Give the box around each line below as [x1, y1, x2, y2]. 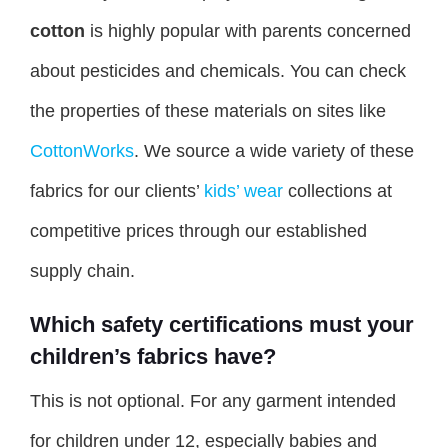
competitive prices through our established [30, 220, 367, 241]
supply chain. [30, 260, 135, 281]
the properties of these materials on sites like [30, 100, 386, 121]
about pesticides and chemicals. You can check [30, 60, 406, 81]
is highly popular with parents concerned [85, 20, 411, 41]
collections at [283, 180, 392, 201]
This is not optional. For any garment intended [30, 390, 396, 411]
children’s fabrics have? [30, 343, 276, 369]
